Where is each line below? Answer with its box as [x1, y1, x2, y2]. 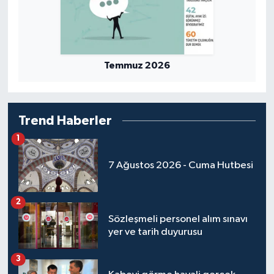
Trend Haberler [18, 114, 112, 127]
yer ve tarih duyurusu [108, 226, 202, 237]
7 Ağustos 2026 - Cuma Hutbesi [108, 160, 253, 171]
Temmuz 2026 [104, 60, 170, 70]
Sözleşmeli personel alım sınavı [108, 213, 248, 224]
